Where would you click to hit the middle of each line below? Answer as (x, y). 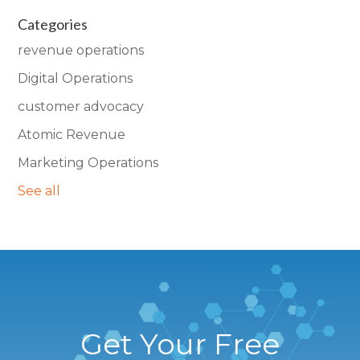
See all (39, 191)
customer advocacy (81, 107)
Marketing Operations (88, 163)
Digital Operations (76, 79)
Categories (53, 25)
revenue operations (81, 51)
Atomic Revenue (72, 135)
